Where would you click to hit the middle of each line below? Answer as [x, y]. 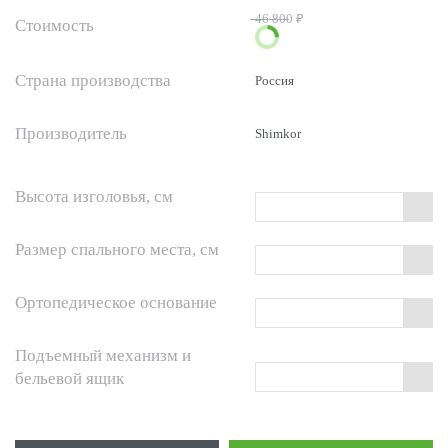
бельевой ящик [69, 378]
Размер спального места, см [117, 249]
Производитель [71, 133]
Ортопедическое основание [116, 302]
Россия [274, 80]
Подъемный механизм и [103, 355]
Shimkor [278, 133]
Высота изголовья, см [94, 196]
